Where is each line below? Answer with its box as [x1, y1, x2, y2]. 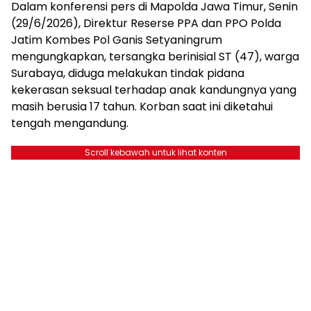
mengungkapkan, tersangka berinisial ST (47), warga [11, 48, 299, 65]
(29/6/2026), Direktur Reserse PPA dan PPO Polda [11, 15, 281, 31]
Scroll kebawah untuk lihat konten [84, 146, 227, 158]
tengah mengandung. [11, 115, 128, 131]
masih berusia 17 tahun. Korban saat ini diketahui [11, 98, 273, 115]
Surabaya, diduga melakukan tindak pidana [11, 65, 244, 81]
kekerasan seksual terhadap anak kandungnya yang [11, 81, 296, 98]
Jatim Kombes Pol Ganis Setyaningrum [11, 31, 222, 48]
